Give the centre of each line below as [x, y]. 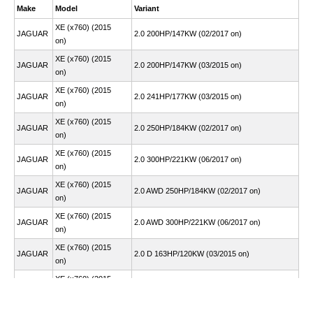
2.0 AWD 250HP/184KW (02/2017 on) [197, 191]
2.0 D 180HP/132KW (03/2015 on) [192, 285]
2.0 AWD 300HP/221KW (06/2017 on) [197, 222]
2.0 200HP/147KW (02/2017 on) [188, 34]
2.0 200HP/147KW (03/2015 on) [188, 65]
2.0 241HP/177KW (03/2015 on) [188, 96]
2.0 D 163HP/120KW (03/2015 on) [192, 254]
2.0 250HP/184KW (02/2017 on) [188, 128]
